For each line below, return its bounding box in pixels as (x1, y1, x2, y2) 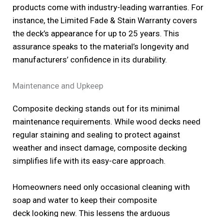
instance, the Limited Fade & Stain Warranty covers (13, 15, 198, 26)
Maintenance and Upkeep (13, 81, 104, 91)
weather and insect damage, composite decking (13, 143, 187, 153)
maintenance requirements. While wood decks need (13, 117, 201, 127)
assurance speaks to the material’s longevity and (13, 42, 189, 52)
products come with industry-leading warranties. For (13, 2, 204, 13)
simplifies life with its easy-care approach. (13, 156, 166, 166)
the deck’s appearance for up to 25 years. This (13, 29, 180, 39)
